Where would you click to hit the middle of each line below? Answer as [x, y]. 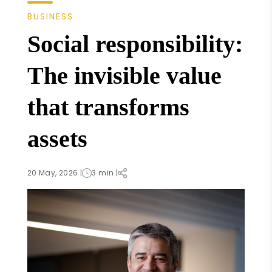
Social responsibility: [135, 44]
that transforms [108, 107]
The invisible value [124, 75]
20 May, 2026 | [55, 172]
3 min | [105, 172]
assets [57, 138]
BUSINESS [50, 17]
